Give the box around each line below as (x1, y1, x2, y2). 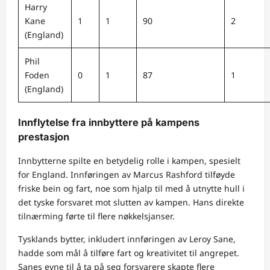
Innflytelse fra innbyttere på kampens (18, 116, 199, 128)
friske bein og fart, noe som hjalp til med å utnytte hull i (18, 183, 245, 195)
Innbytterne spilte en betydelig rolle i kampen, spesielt (18, 155, 240, 167)
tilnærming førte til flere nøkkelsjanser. (18, 210, 175, 222)
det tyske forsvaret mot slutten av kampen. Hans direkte (18, 196, 244, 209)
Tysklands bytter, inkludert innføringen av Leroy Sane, (18, 233, 236, 245)
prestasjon (18, 130, 69, 143)
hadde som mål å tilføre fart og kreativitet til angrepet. (18, 247, 239, 259)
